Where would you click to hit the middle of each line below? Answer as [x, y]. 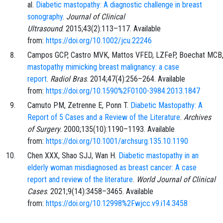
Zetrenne [82, 106]
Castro [81, 55]
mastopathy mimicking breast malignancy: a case [103, 67]
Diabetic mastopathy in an [159, 156]
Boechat [192, 55]
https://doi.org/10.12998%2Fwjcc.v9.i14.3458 [117, 204]
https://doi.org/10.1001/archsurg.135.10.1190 [117, 141]
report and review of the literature [80, 180]
